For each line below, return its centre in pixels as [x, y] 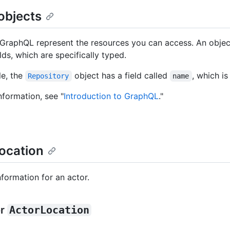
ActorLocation [49, 210]
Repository [49, 76]
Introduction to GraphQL [111, 96]
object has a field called [121, 76]
